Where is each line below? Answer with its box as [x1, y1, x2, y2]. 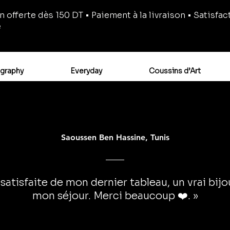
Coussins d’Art [148, 66, 201, 75]
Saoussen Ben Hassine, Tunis [61, 132, 169, 142]
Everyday [70, 66, 102, 75]
